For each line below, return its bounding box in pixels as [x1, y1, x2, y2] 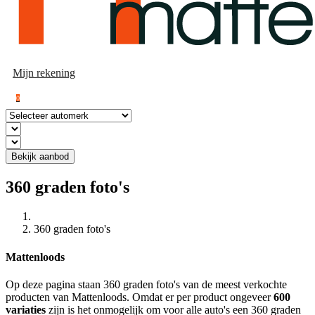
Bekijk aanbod [11, 150, 69, 162]
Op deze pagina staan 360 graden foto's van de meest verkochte [6, 278, 287, 290]
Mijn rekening [13, 66, 75, 79]
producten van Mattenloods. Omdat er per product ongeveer [6, 290, 274, 303]
